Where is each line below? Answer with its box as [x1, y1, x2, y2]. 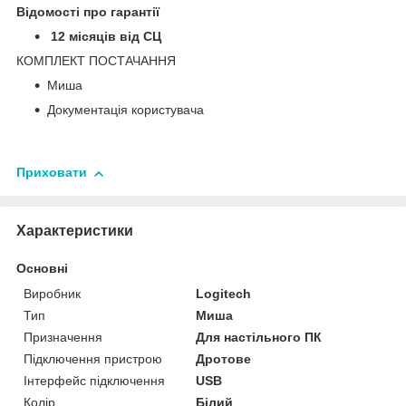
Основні [16, 261, 68, 276]
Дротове [196, 352, 252, 367]
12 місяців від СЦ [51, 29, 161, 44]
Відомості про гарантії [16, 5, 159, 20]
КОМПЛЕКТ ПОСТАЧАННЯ [16, 53, 176, 69]
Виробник [24, 286, 81, 302]
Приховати [16, 165, 87, 180]
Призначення [24, 330, 102, 345]
